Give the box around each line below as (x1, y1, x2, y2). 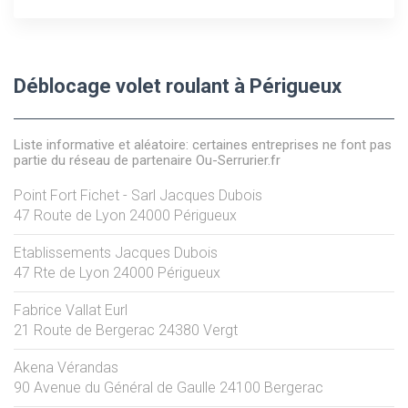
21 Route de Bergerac (14, 321, 155, 339)
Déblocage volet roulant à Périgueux (14, 74, 342, 97)
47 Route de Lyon (14, 206, 126, 224)
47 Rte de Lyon (14, 263, 109, 281)
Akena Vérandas (14, 358, 118, 376)
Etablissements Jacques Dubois (14, 243, 218, 261)
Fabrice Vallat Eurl (14, 301, 127, 319)
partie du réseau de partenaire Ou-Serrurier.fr (14, 151, 280, 168)
